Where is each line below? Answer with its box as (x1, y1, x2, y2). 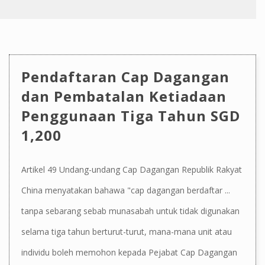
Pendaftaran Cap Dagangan (21, 66, 230, 86)
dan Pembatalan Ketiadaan (21, 86, 227, 106)
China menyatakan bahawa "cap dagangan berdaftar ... (21, 184, 230, 196)
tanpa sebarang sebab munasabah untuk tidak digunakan (21, 205, 240, 216)
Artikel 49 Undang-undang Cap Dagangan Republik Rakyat (21, 163, 242, 175)
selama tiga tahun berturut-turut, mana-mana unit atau (21, 225, 232, 237)
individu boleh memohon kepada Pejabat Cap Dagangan (21, 246, 237, 258)
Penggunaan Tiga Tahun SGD (21, 105, 240, 125)
